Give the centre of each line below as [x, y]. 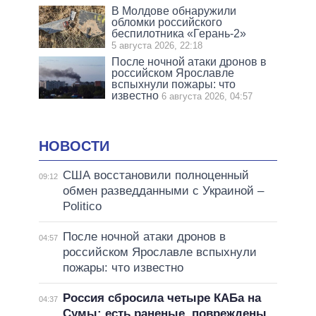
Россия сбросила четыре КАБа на [162, 298]
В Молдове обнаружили [174, 11]
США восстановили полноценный [156, 175]
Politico [82, 206]
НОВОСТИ [74, 146]
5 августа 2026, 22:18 [157, 45]
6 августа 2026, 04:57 [207, 96]
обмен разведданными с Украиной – [163, 190]
